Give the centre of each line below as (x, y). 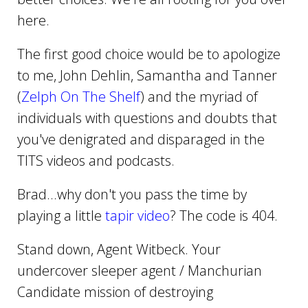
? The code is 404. (224, 215)
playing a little (61, 215)
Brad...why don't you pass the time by (132, 194)
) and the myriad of (199, 96)
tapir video (137, 215)
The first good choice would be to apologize (149, 54)
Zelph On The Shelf (81, 96)
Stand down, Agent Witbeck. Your (119, 249)
